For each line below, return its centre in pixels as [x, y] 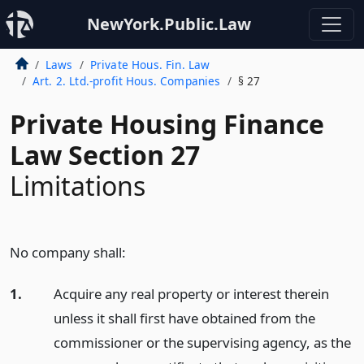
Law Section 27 [105, 155]
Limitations [78, 186]
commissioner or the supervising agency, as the [202, 342]
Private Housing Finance [167, 124]
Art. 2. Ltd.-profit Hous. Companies [126, 81]
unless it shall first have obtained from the [184, 318]
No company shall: [68, 252]
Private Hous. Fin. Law [150, 65]
